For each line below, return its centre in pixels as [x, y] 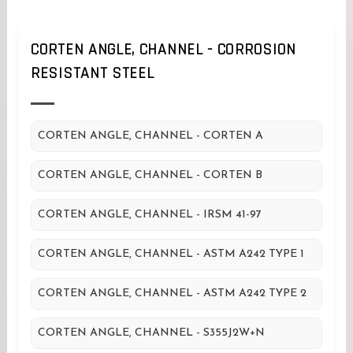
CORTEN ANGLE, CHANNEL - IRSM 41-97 [150, 215]
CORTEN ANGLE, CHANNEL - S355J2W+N [151, 333]
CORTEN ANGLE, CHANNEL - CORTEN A [150, 136]
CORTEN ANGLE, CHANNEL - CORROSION [164, 50]
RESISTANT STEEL [93, 73]
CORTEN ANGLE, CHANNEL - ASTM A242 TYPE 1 [171, 254]
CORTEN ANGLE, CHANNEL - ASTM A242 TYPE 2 [172, 294]
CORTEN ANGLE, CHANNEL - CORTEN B [150, 175]
